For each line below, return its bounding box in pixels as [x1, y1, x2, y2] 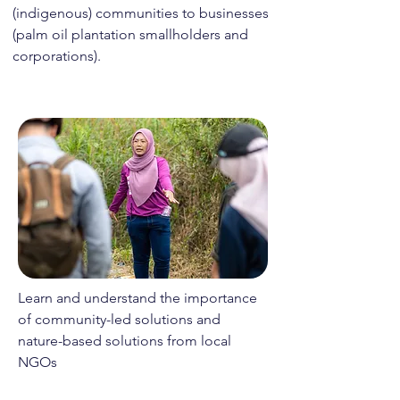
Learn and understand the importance [18, 289, 257, 306]
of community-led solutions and [18, 311, 221, 328]
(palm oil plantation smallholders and [12, 26, 248, 43]
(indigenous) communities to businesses [12, 4, 269, 21]
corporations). [12, 47, 101, 64]
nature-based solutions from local [18, 332, 231, 349]
